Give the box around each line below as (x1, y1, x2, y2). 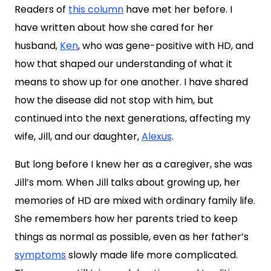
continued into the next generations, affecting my (15, 111, 250, 125)
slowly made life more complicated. (66, 248, 238, 262)
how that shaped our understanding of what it (15, 57, 232, 71)
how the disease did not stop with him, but (15, 93, 214, 107)
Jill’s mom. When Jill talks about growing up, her (15, 175, 240, 189)
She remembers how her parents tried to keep (15, 212, 238, 226)
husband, (15, 39, 60, 53)
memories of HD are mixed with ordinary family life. (15, 194, 255, 207)
